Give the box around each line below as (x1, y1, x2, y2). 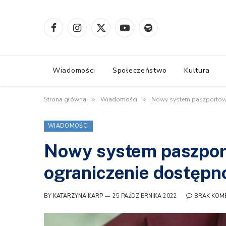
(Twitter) (100, 38, 129, 48)
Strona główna (44, 95, 86, 103)
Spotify (147, 27, 171, 37)
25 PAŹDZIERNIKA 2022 (112, 192, 177, 200)
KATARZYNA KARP (53, 192, 103, 200)
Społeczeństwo (112, 66, 167, 75)
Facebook (52, 27, 84, 37)
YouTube (124, 27, 153, 37)
